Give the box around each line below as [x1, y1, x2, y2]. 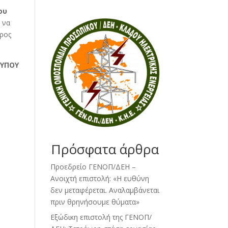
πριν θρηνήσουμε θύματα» [50, 197, 139, 207]
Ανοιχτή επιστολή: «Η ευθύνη [50, 174, 149, 184]
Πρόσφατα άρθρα [51, 140, 159, 159]
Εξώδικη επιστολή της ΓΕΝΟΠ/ [50, 212, 152, 222]
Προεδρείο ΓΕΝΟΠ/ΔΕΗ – [50, 162, 136, 172]
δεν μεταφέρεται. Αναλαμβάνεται [50, 185, 159, 195]
